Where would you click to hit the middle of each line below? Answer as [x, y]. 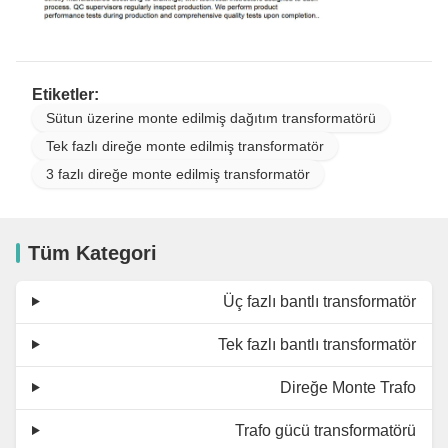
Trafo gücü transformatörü [325, 430]
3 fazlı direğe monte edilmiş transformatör [178, 173]
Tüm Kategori [92, 252]
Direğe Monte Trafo [348, 387]
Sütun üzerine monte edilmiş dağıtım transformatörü [211, 117]
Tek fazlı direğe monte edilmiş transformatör [185, 145]
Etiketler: [65, 94]
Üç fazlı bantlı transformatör [319, 301]
